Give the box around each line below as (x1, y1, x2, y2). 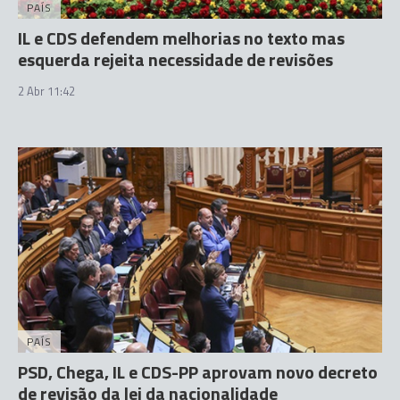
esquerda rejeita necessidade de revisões (18, 46, 333, 73)
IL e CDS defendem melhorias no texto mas (18, 24, 345, 52)
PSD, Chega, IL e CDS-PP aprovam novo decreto (18, 357, 378, 386)
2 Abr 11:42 (18, 82, 75, 100)
